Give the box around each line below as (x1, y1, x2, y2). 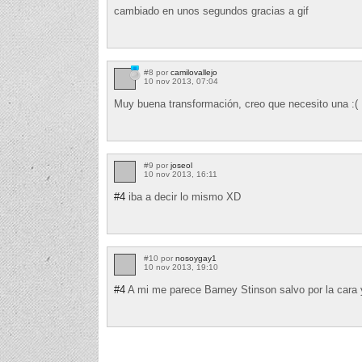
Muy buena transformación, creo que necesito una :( (114, 97, 358, 110)
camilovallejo (170, 67, 217, 77)
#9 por (144, 160, 170, 170)
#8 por (144, 67, 170, 77)
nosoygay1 (175, 253, 217, 263)
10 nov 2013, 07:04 (144, 76, 218, 86)
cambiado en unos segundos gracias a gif (114, 4, 309, 17)
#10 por (144, 253, 175, 263)
